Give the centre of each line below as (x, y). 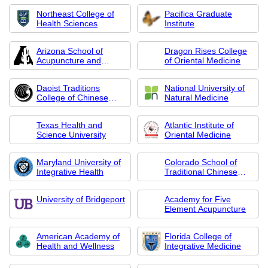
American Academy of (78, 236)
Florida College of (198, 236)
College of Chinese (72, 98)
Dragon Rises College (206, 51)
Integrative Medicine (203, 246)
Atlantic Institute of (199, 125)
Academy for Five (198, 199)
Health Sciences (67, 23)
